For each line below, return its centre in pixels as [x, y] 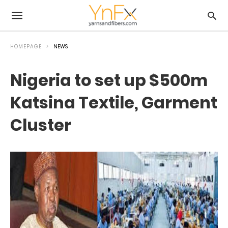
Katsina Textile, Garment [114, 103]
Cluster [41, 125]
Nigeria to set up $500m [109, 80]
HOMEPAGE [26, 47]
